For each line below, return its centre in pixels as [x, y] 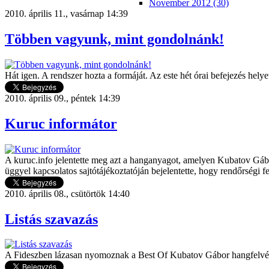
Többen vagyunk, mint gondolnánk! [114, 39]
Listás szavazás [51, 219]
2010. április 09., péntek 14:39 [62, 98]
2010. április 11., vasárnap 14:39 [66, 14]
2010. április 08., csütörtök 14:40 [67, 193]
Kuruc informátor [61, 123]
